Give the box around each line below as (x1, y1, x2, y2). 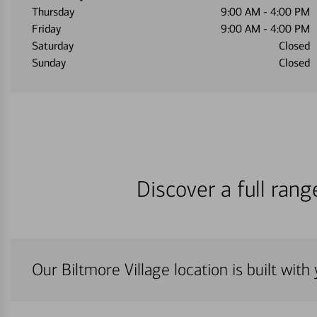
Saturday (32, 39, 74, 52)
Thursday (32, 5, 74, 18)
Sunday (32, 56, 66, 69)
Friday (32, 22, 61, 35)
